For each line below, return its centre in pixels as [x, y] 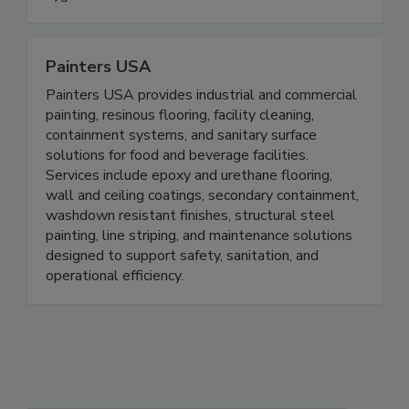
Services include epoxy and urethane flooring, [189, 214]
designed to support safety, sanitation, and [182, 294]
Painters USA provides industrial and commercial [201, 134]
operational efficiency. [115, 315]
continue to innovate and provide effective [180, 13]
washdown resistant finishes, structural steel [190, 254]
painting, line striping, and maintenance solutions [199, 274]
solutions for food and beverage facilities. [177, 194]
